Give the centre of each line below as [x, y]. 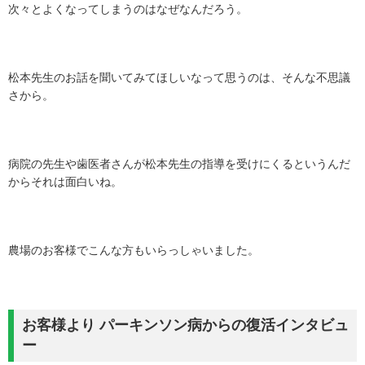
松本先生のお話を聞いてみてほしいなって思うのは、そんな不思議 [179, 78]
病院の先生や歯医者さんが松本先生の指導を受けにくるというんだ [179, 164]
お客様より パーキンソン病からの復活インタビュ [185, 325]
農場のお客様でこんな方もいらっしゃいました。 [134, 251]
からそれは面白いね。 [65, 182]
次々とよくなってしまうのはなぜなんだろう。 [128, 9]
